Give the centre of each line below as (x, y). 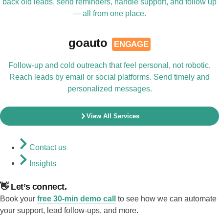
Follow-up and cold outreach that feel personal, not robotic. (109, 66)
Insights (43, 163)
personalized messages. (109, 89)
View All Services (113, 116)
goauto (90, 43)
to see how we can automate (166, 199)
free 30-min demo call (77, 199)
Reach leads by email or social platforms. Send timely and (109, 77)
